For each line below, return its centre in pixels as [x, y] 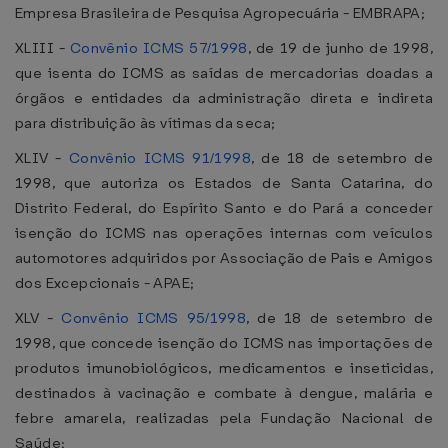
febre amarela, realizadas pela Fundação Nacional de [224, 418]
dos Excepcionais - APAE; [105, 283]
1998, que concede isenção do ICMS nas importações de [224, 343]
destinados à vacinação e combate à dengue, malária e [224, 393]
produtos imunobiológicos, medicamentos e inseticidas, [224, 368]
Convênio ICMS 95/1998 [154, 318]
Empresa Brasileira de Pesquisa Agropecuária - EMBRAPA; [220, 13]
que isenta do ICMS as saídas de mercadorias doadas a [224, 73]
